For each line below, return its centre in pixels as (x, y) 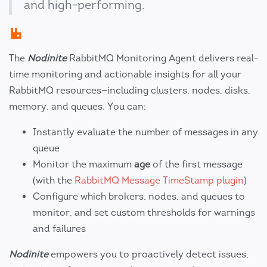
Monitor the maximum (83, 164)
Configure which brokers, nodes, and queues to (139, 197)
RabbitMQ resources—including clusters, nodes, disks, (130, 91)
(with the (54, 181)
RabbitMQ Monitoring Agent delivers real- (162, 58)
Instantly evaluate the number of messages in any (145, 132)
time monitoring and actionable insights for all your (125, 74)
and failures (59, 229)
